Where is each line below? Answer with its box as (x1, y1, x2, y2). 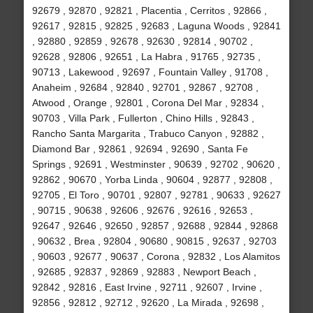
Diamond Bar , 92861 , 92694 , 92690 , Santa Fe (31, 143, 248, 155)
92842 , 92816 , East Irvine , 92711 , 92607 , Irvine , (31, 282, 262, 293)
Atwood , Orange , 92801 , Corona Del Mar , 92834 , (31, 97, 264, 109)
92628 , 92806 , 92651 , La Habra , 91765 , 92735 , (31, 51, 261, 63)
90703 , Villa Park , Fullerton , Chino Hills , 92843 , (31, 112, 254, 124)
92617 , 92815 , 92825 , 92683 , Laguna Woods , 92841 (31, 20, 281, 32)
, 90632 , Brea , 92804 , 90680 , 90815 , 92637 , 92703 (31, 235, 277, 247)
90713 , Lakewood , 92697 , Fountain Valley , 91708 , (31, 66, 268, 78)
